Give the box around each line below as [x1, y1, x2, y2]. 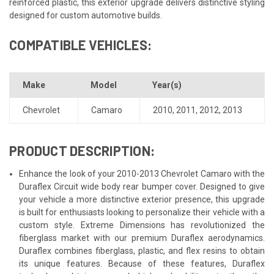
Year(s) [152, 80, 182, 90]
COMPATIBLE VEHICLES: [9, 36, 152, 53]
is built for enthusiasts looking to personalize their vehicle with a [19, 207, 265, 217]
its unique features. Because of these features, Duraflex [19, 258, 265, 268]
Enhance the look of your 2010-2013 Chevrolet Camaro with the [19, 168, 265, 179]
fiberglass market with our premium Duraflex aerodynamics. [19, 232, 265, 243]
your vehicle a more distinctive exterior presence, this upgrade [19, 194, 265, 204]
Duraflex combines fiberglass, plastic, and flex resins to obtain [19, 245, 265, 256]
